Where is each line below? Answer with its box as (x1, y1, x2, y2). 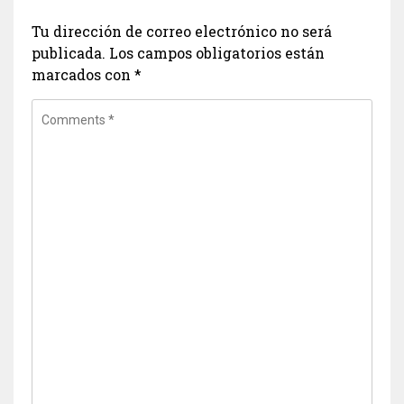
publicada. (32, 43, 106, 62)
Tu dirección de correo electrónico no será (32, 22, 332, 41)
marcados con (32, 65, 134, 84)
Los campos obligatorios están (109, 43, 325, 62)
